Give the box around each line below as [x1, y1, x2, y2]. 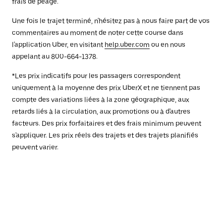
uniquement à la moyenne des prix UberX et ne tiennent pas [12, 84, 200, 92]
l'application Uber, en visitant [12, 41, 105, 49]
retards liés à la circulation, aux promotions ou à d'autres [12, 108, 190, 115]
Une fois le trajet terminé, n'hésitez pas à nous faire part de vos [12, 17, 210, 25]
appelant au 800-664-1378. [12, 53, 98, 60]
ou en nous [150, 41, 185, 49]
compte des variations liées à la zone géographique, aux [12, 96, 189, 104]
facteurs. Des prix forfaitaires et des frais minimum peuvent [12, 119, 201, 127]
